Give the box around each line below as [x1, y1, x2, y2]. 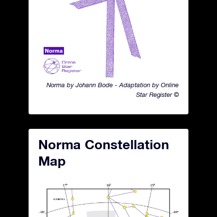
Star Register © [136, 91, 179, 98]
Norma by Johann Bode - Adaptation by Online [46, 81, 179, 89]
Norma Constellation [38, 137, 169, 152]
